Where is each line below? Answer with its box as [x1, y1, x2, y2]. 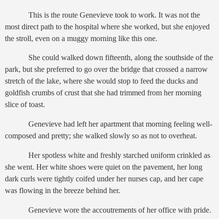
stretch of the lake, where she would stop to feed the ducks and [5, 77, 198, 86]
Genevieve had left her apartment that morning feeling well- [5, 120, 212, 129]
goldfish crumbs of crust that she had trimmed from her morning [5, 88, 201, 97]
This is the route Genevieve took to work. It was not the [28, 10, 200, 19]
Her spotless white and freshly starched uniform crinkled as [28, 151, 210, 160]
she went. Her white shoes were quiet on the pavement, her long [5, 163, 202, 172]
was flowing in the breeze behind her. [5, 186, 120, 195]
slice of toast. [5, 100, 45, 109]
